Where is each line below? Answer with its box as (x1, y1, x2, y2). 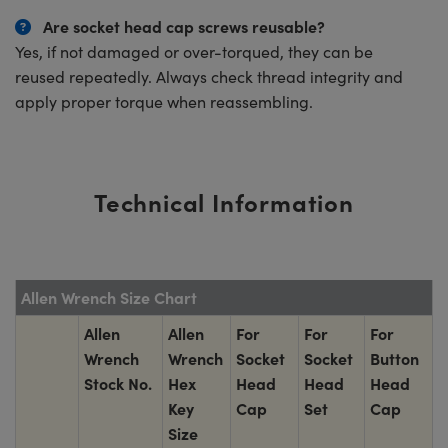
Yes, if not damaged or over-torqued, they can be (15, 41, 373, 62)
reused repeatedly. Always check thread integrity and (15, 66, 403, 87)
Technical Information (94, 185, 354, 218)
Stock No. (84, 372, 152, 394)
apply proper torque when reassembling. (15, 91, 313, 112)
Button (370, 347, 419, 369)
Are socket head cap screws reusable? (43, 15, 325, 37)
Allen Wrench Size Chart (21, 286, 197, 308)
